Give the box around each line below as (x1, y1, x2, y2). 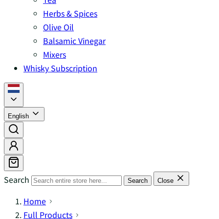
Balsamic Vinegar (43, 35, 106, 46)
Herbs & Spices (43, 7, 97, 19)
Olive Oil (43, 21, 74, 33)
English (8, 112, 31, 120)
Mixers (43, 48, 66, 60)
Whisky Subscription (23, 62, 97, 74)
